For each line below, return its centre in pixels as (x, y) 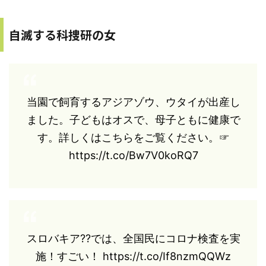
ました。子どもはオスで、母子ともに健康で (133, 119)
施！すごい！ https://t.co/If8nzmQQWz (133, 256)
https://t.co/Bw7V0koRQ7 (133, 155)
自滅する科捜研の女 (62, 34)
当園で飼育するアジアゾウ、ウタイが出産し (133, 102)
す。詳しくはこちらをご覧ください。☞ (133, 137)
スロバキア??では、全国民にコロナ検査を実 (133, 238)
